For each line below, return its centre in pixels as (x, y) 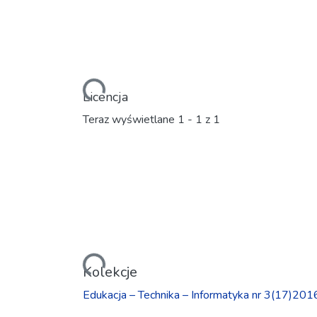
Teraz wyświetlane (130, 120)
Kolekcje (110, 272)
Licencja (105, 97)
